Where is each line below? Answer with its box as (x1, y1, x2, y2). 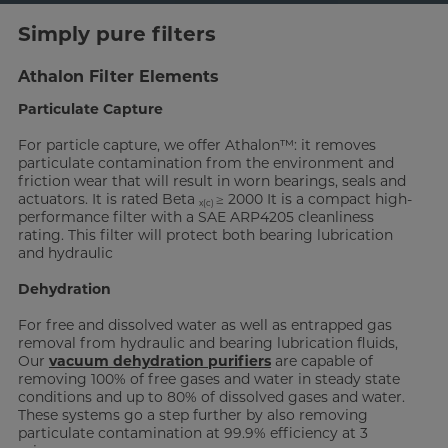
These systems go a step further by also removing (17, 406, 368, 425)
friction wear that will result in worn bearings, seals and (17, 172, 406, 191)
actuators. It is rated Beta (17, 190, 199, 209)
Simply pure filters (17, 22, 216, 47)
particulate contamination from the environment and (17, 154, 394, 173)
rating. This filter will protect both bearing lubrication (17, 226, 393, 245)
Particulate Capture (17, 100, 163, 119)
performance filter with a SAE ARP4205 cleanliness (17, 208, 374, 227)
